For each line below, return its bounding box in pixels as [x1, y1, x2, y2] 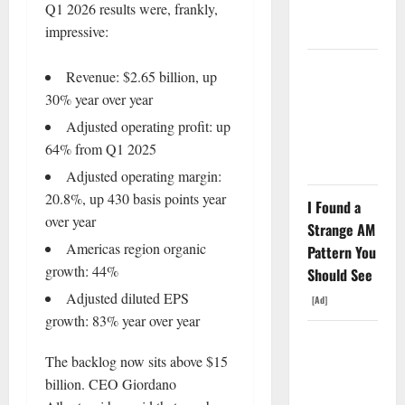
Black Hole [306, 15, 370, 37]
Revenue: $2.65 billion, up [66, 66, 217, 86]
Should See [306, 264, 372, 286]
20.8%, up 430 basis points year [45, 188, 226, 208]
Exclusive [306, 377, 361, 399]
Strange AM [306, 219, 375, 240]
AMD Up [306, 61, 353, 82]
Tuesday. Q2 [306, 106, 375, 127]
